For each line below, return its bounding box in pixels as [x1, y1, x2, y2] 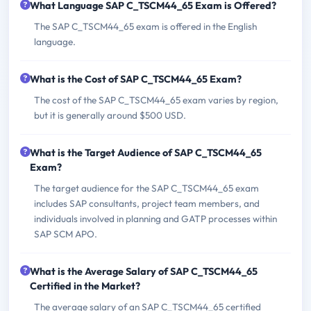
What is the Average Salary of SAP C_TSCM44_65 [30, 264, 258, 278]
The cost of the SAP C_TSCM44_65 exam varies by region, [34, 93, 278, 106]
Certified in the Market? [30, 279, 140, 292]
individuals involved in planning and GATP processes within [34, 212, 277, 225]
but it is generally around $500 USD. [34, 108, 186, 121]
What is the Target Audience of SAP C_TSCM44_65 [30, 146, 262, 159]
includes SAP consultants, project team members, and [34, 196, 260, 210]
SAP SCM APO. [34, 227, 97, 240]
